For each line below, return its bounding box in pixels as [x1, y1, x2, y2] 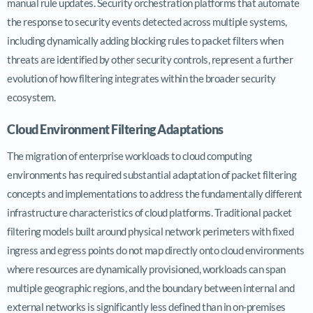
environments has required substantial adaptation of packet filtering [7, 168, 296, 181]
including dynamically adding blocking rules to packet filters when [7, 34, 283, 47]
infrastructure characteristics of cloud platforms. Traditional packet [7, 205, 292, 219]
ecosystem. [7, 90, 55, 103]
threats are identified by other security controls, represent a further [7, 52, 293, 66]
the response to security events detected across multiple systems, [7, 15, 287, 28]
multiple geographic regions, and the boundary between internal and [7, 281, 294, 294]
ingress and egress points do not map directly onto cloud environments [7, 243, 305, 256]
